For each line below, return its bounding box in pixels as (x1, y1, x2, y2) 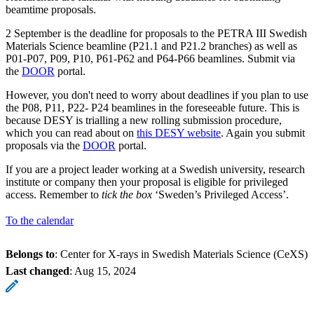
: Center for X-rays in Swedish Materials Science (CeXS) (55, 247, 308, 260)
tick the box (102, 188, 152, 200)
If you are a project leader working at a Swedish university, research (6, 163, 305, 175)
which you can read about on (6, 126, 137, 139)
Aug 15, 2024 (74, 264, 136, 277)
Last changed (6, 264, 69, 277)
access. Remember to (6, 188, 102, 200)
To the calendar (6, 214, 74, 226)
